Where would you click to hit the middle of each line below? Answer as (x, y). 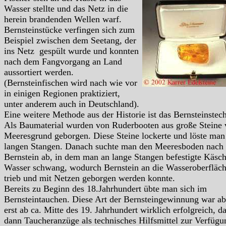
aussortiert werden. (39, 72)
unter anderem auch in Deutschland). (72, 104)
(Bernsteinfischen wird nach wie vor (71, 82)
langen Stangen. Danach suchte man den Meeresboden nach (114, 146)
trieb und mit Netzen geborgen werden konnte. (90, 178)
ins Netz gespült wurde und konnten (71, 51)
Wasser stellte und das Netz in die (66, 8)
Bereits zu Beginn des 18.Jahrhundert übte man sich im (105, 188)
